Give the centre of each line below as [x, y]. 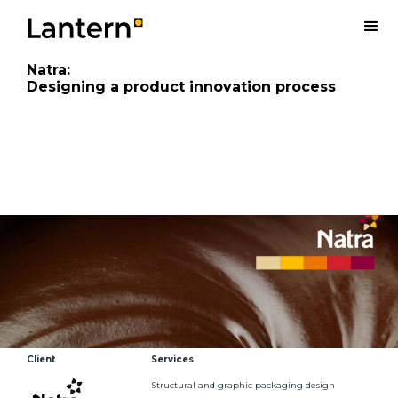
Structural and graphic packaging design [243, 385]
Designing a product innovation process [181, 87]
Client [41, 359]
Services [172, 359]
